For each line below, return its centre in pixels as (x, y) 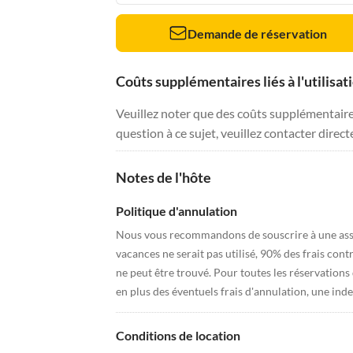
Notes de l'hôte (163, 177)
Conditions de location (178, 335)
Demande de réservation (258, 33)
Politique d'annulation (176, 211)
